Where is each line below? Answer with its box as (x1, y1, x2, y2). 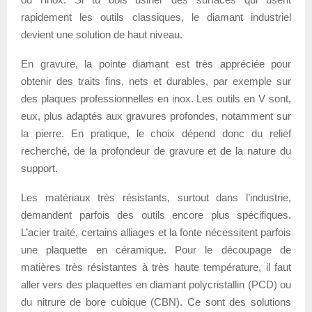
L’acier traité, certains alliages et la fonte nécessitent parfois (21, 226, 291, 238)
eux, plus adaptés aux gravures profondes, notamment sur (21, 109, 291, 122)
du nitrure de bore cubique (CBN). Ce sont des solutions (21, 295, 291, 308)
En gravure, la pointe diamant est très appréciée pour (21, 57, 291, 70)
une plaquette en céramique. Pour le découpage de (21, 243, 291, 256)
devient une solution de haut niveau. (21, 28, 182, 40)
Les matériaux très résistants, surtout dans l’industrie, (21, 191, 291, 203)
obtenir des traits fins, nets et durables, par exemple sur (21, 75, 291, 87)
